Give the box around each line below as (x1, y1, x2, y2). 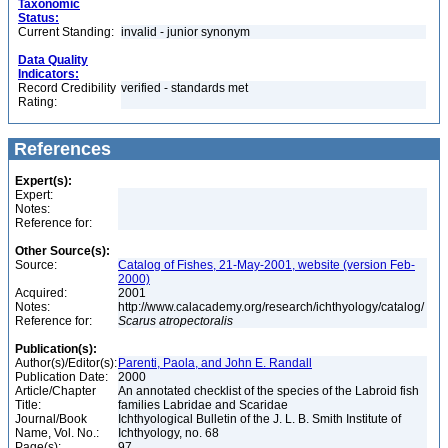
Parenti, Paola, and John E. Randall (118, 356, 312, 370)
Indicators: (18, 67, 79, 81)
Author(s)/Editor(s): (15, 356, 117, 370)
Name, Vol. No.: (15, 426, 99, 440)
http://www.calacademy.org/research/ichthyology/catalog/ (118, 300, 427, 314)
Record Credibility (18, 81, 116, 95)
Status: (18, 11, 59, 25)
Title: (15, 398, 41, 412)
